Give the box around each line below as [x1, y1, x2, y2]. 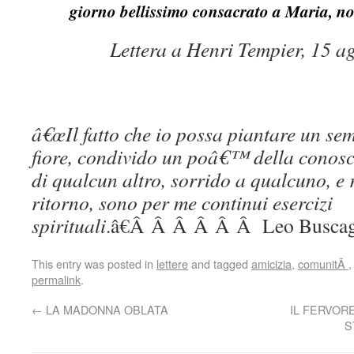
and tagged [188, 255, 251, 272]
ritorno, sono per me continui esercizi [32, 189, 333, 216]
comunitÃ [298, 255, 348, 272]
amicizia [251, 255, 292, 272]
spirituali [32, 212, 106, 239]
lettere [156, 255, 188, 272]
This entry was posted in [32, 255, 156, 272]
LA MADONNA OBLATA [43, 301, 168, 318]
